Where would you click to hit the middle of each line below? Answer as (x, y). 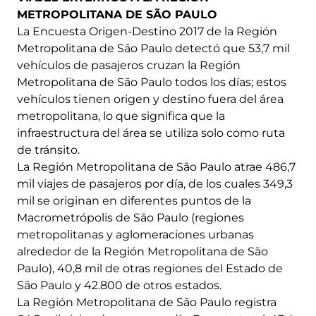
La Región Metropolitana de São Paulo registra (147, 303)
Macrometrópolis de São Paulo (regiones (130, 218)
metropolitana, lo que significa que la (121, 116)
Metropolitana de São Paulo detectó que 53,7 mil (153, 49)
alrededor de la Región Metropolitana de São (142, 252)
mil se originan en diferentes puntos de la (134, 201)
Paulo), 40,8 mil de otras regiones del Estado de (150, 269)
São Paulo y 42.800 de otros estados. (119, 286)
